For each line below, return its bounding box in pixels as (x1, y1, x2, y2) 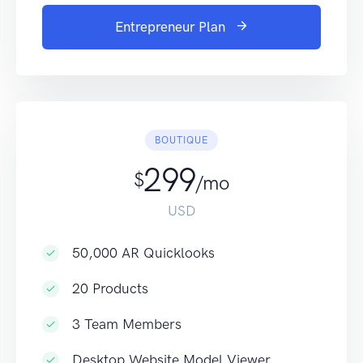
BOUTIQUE (155, 134, 208, 146)
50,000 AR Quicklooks (72, 243, 216, 262)
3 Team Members (72, 314, 182, 333)
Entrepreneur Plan (114, 18, 225, 35)
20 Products (72, 279, 149, 297)
